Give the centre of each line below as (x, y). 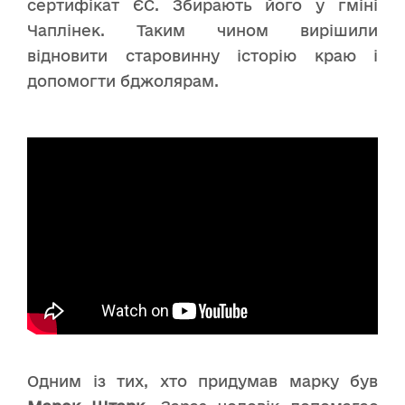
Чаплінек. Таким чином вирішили (202, 30)
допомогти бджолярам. (123, 80)
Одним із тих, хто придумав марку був (202, 381)
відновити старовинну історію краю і (202, 55)
